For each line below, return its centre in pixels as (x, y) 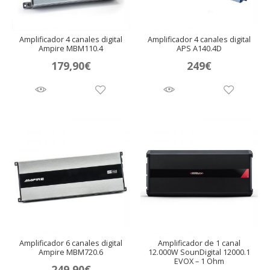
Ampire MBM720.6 (71, 253)
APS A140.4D (199, 49)
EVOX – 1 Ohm (199, 262)
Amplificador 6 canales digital (71, 243)
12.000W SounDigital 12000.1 (199, 253)
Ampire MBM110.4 (71, 49)
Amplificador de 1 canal (199, 243)
